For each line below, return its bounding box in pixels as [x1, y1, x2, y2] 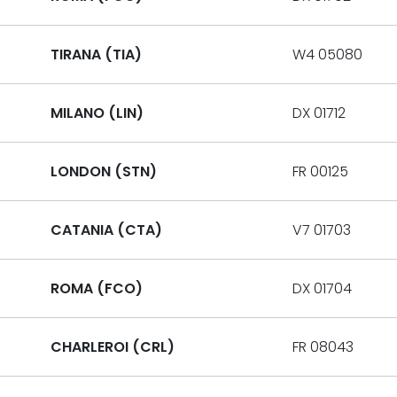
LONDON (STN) [50, 161, 157, 182]
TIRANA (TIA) [50, 44, 142, 65]
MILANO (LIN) [50, 103, 144, 123]
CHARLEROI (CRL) [50, 337, 175, 357]
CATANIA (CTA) [50, 220, 162, 240]
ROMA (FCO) [50, 278, 143, 299]
